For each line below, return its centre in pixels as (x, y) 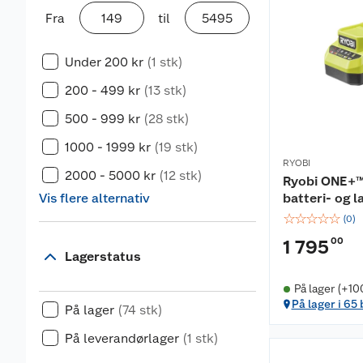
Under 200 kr (104, 62)
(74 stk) (140, 310)
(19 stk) (176, 147)
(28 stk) (167, 119)
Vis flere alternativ (94, 198)
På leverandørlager (122, 338)
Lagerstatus (103, 256)
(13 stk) (165, 90)
